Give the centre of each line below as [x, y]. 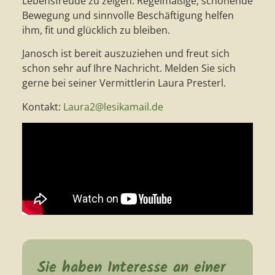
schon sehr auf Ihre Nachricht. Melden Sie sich [129, 68]
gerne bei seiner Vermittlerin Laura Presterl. [124, 83]
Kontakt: [42, 107]
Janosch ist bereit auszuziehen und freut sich [126, 54]
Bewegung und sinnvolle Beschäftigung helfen [128, 15]
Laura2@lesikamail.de [113, 107]
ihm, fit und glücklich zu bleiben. [96, 30]
